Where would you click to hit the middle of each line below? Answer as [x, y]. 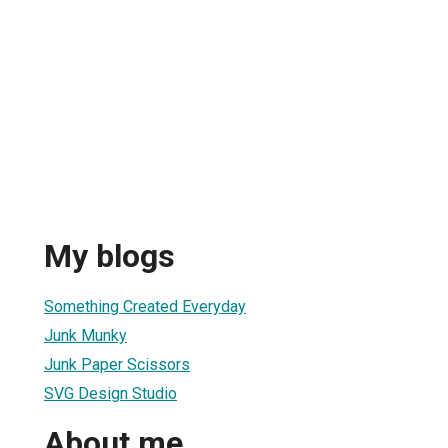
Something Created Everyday [145, 306]
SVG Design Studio [110, 393]
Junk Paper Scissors [117, 364]
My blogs [109, 256]
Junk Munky [85, 335]
